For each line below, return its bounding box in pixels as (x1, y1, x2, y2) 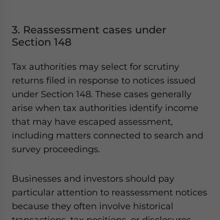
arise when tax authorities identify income (12, 103, 198, 113)
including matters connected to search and (12, 130, 203, 140)
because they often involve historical (12, 201, 173, 211)
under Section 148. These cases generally (12, 89, 192, 99)
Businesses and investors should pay (12, 173, 174, 184)
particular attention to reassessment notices (12, 187, 207, 197)
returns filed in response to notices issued (12, 75, 195, 85)
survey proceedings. (12, 144, 100, 154)
